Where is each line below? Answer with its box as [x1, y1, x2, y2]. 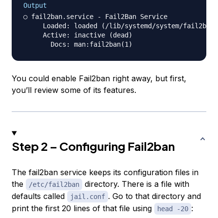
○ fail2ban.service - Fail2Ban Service [23, 13, 167, 21]
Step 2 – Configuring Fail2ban [12, 139, 175, 154]
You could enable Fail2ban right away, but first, [12, 73, 186, 84]
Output [23, 1, 47, 10]
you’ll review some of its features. [12, 85, 136, 95]
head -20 [157, 205, 188, 213]
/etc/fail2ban [29, 181, 79, 189]
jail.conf [70, 193, 105, 201]
